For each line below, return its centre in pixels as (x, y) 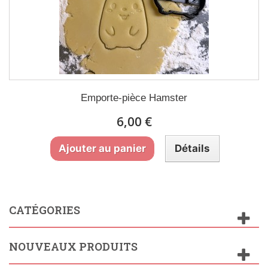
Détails (192, 148)
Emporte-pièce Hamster (134, 98)
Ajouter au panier (102, 148)
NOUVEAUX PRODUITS (73, 246)
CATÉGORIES (45, 210)
